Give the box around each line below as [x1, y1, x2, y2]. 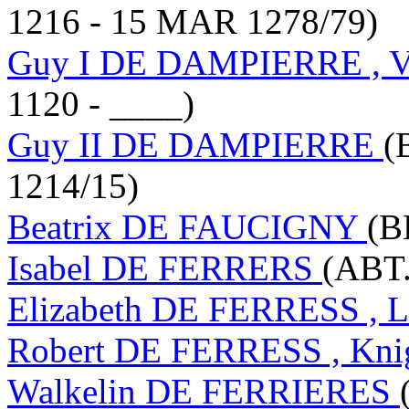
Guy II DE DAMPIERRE [7, 124, 383, 164]
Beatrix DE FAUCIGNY [7, 206, 367, 246]
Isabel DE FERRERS [7, 247, 322, 288]
